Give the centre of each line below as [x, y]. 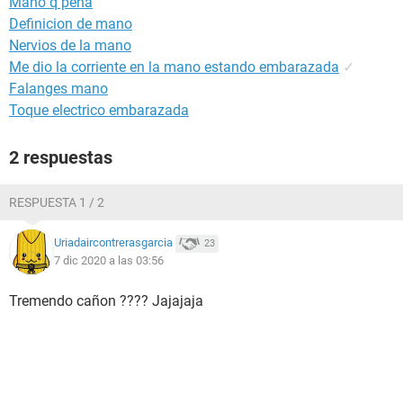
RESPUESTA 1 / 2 [57, 202]
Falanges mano [58, 89]
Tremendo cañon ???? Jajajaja [106, 301]
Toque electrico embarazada [99, 110]
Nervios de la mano [70, 45]
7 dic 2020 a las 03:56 [109, 260]
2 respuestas [61, 157]
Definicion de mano [71, 24]
